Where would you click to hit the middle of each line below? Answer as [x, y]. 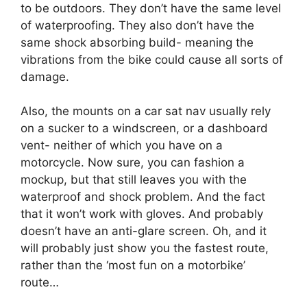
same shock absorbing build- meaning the [137, 42]
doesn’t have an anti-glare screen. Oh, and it [144, 231]
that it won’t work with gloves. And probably [142, 214]
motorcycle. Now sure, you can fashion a [133, 163]
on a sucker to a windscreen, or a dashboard [144, 128]
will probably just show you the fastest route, [145, 248]
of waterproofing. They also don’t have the [137, 25]
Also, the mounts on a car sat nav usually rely [146, 111]
